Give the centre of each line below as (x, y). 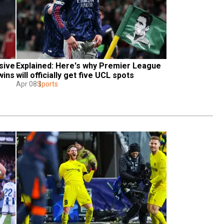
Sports (47, 84)
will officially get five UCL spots (75, 75)
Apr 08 (26, 84)
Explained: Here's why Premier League (88, 65)
